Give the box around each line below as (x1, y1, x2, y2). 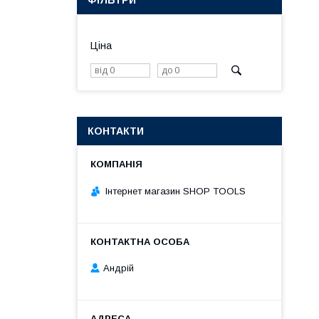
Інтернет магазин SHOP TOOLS (105, 185, 246, 197)
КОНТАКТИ (88, 125, 144, 137)
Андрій (103, 263, 134, 274)
